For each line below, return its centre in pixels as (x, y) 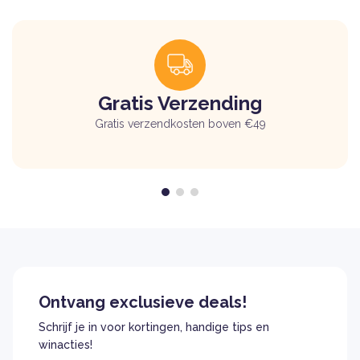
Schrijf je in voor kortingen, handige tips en (154, 327)
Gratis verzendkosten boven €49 (180, 124)
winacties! (65, 345)
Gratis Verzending (180, 104)
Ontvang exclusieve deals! (143, 303)
